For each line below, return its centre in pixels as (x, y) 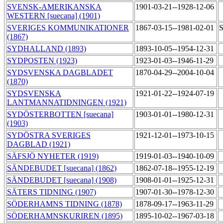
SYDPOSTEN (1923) (42, 61)
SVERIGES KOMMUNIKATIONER (68, 28)
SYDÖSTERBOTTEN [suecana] (60, 114)
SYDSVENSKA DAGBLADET (60, 73)
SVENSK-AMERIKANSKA (54, 7)
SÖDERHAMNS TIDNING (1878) (64, 204)
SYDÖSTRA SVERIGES (49, 135)
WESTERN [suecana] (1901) (54, 16)
